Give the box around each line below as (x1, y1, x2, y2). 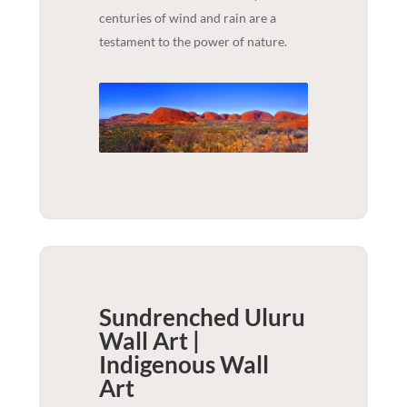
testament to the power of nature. (98, 33, 287, 49)
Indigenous (98, 349, 215, 379)
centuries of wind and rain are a (98, 9, 276, 25)
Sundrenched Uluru (98, 302, 305, 332)
